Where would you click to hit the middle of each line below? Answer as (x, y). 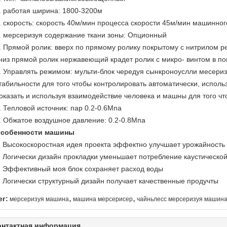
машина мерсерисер (103, 199)
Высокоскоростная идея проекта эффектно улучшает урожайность (114, 144)
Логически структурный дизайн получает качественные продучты (110, 181)
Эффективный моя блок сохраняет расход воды (83, 169)
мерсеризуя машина (39, 199)
